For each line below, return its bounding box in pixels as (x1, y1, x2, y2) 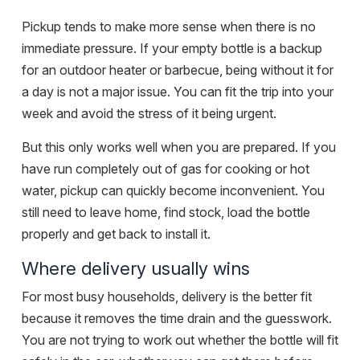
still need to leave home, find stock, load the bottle (22, 204, 310, 221)
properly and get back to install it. (22, 226, 211, 243)
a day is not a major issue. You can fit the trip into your (22, 84, 333, 100)
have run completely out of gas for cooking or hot (22, 161, 309, 178)
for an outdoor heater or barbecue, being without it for (22, 62, 333, 79)
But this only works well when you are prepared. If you (22, 139, 336, 156)
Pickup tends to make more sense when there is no (22, 18, 316, 35)
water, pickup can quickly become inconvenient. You (22, 182, 325, 199)
